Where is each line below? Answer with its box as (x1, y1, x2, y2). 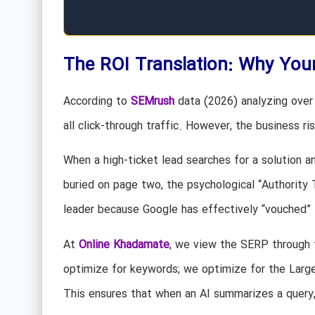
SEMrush (130, 92, 174, 110)
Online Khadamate (78, 236, 169, 254)
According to (63, 92, 131, 110)
